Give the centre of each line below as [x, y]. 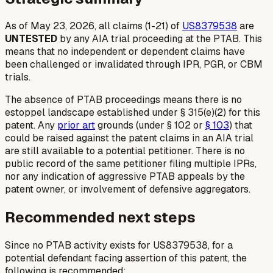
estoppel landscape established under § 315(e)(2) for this [133, 113]
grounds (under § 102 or [150, 126]
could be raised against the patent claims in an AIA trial [129, 138]
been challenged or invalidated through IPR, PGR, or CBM [134, 65]
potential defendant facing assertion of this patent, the [126, 258]
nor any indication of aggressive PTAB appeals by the [125, 177]
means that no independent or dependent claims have [125, 52]
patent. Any [31, 126]
